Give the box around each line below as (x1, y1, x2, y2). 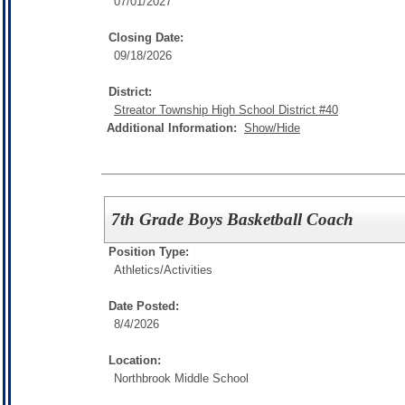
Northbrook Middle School (114, 371, 249, 385)
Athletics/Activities (114, 262, 212, 277)
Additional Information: (107, 121, 244, 135)
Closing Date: (108, 31, 184, 44)
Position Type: (108, 244, 189, 259)
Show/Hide (244, 121, 300, 135)
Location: (108, 353, 161, 367)
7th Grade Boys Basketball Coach (111, 209, 354, 229)
